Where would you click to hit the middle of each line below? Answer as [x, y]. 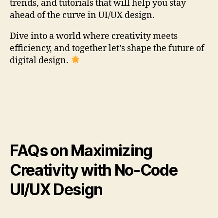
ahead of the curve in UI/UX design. [82, 15]
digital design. [40, 60]
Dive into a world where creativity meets [94, 36]
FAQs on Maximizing [81, 150]
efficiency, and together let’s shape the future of [107, 48]
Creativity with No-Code [94, 170]
